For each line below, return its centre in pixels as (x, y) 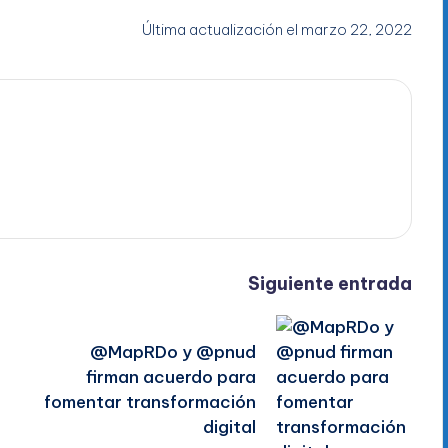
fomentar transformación (150, 402)
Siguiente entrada (329, 284)
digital (230, 427)
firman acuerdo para (171, 377)
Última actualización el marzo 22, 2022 (276, 29)
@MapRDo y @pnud (173, 352)
